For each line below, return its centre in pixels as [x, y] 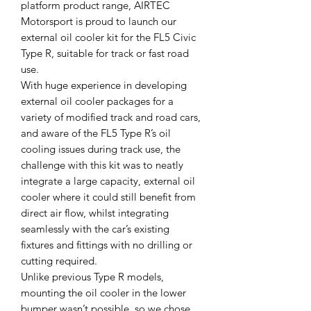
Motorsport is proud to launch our [99, 22]
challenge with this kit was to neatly [102, 165]
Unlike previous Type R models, [92, 277]
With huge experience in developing [104, 85]
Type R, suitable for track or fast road [105, 53]
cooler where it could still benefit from [108, 197]
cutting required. [59, 261]
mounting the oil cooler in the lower [103, 293]
